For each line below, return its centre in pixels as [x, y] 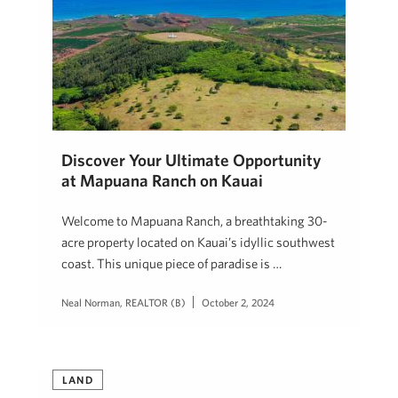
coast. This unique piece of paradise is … [171, 263]
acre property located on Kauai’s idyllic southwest [198, 242]
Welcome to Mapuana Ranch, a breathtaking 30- [194, 220]
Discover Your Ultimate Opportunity [191, 159]
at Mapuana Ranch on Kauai [162, 180]
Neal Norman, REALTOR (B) [123, 302]
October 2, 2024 [238, 302]
